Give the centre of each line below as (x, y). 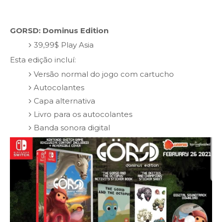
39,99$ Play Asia (63, 45)
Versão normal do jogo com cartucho (104, 74)
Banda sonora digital (72, 128)
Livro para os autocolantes (83, 114)
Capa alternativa (64, 101)
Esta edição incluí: (43, 59)
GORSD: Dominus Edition (59, 30)
